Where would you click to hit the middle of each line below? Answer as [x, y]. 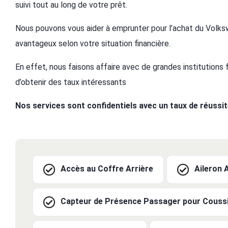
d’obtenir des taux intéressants [71, 82]
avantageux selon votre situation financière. [93, 44]
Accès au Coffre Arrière [107, 169]
